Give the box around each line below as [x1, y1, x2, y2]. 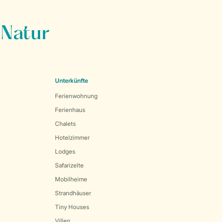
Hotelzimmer [55, 134, 90, 141]
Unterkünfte [55, 77, 88, 84]
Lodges [55, 148, 75, 155]
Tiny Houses [55, 203, 89, 211]
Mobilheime [55, 175, 87, 183]
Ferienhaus [55, 106, 85, 113]
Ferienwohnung [55, 92, 98, 100]
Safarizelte [55, 162, 84, 169]
